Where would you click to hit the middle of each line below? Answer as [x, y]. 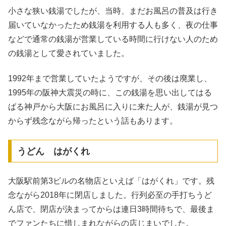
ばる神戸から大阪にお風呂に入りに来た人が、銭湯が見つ [113, 107]
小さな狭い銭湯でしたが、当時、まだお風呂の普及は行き [113, 11]
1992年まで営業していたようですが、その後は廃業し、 [110, 79]
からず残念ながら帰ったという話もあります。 [93, 121]
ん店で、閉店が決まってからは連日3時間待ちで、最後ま [111, 209]
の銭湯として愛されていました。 [69, 53]
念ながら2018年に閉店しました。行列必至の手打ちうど [110, 195]
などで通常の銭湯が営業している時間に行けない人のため [113, 39]
